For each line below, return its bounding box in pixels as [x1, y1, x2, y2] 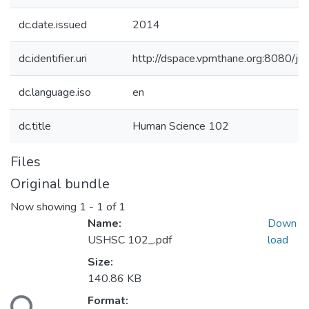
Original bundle [10, 175, 110, 193]
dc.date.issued [19, 17, 87, 32]
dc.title [19, 119, 51, 134]
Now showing [10, 199, 79, 215]
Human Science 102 [132, 119, 229, 134]
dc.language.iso [19, 85, 91, 100]
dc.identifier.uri [19, 51, 87, 66]
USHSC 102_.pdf [88, 232, 172, 248]
